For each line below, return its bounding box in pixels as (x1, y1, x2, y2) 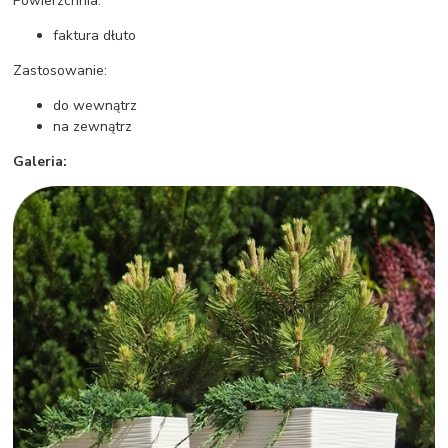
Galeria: (13, 151, 68, 171)
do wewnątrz (53, 95, 138, 115)
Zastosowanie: (13, 60, 108, 80)
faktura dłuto (53, 25, 137, 45)
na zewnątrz (53, 116, 133, 136)
